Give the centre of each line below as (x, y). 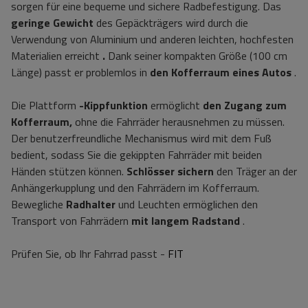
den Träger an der (255, 171)
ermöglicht (175, 105)
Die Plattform (45, 105)
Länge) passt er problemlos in (80, 72)
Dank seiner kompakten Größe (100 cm (196, 56)
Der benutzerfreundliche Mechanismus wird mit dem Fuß (141, 138)
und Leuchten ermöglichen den (187, 204)
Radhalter (91, 204)
